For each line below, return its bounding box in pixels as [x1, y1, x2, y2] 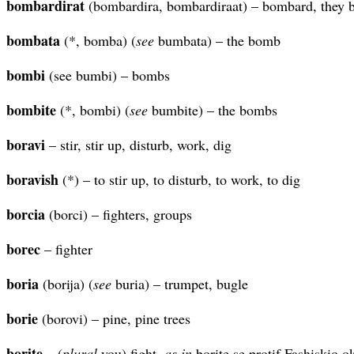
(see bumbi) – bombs [45, 65, 170, 85]
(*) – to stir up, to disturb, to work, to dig [58, 169, 300, 189]
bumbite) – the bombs [148, 100, 277, 119]
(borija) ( [39, 273, 93, 293]
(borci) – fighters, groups [45, 204, 192, 224]
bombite [6, 99, 56, 120]
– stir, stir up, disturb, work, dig [45, 134, 232, 154]
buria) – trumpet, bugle [111, 273, 248, 293]
